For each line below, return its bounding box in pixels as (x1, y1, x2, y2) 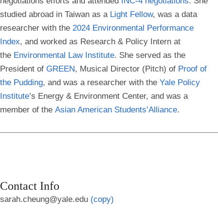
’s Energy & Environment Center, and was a (29, 91, 188, 101)
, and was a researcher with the (43, 78, 160, 87)
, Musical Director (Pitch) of (75, 64, 178, 73)
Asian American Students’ (55, 105, 148, 114)
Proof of (178, 64, 207, 73)
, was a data (153, 10, 197, 19)
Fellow (127, 10, 153, 19)
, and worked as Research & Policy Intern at (20, 37, 181, 46)
